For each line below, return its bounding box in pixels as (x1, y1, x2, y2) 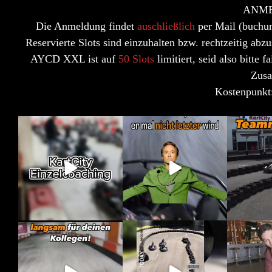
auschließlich (137, 19, 198, 32)
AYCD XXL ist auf (30, 52, 118, 65)
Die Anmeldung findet (36, 19, 137, 32)
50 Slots (118, 52, 157, 65)
